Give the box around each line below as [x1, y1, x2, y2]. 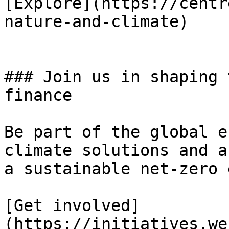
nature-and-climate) [4, 12, 189, 31]
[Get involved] [4, 196, 140, 215]
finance [4, 86, 72, 104]
